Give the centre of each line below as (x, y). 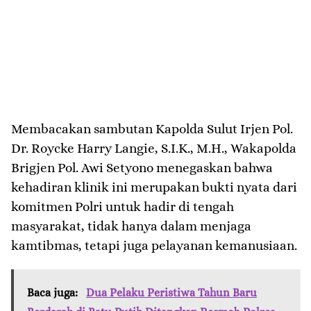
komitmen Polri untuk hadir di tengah (123, 207)
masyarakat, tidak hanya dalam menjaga (131, 226)
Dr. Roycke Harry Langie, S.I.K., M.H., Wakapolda (154, 149)
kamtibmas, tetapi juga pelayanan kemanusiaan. (154, 246)
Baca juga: (54, 293)
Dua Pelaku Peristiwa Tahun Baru (171, 293)
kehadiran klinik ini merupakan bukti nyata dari (154, 187)
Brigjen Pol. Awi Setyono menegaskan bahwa (142, 168)
